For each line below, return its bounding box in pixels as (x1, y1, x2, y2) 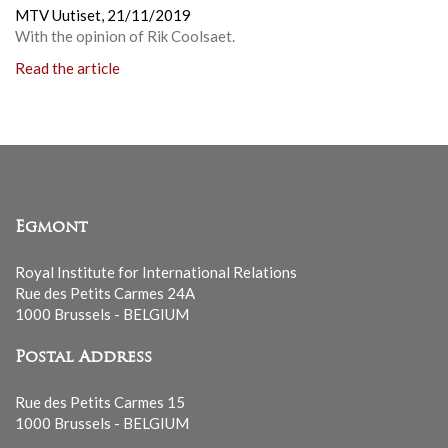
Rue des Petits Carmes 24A (15, 284, 195, 303)
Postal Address (15, 350, 152, 367)
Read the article (15, 58, 120, 77)
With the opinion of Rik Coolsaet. (15, 27, 235, 46)
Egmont (15, 220, 88, 237)
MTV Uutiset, (15, 6, 104, 25)
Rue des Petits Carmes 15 (15, 393, 185, 412)
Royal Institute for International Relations (15, 263, 297, 282)
